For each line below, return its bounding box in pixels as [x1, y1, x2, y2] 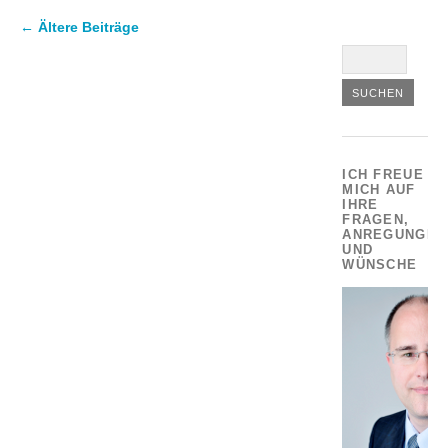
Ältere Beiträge [34, 18, 139, 35]
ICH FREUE [342, 166, 424, 182]
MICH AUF [342, 181, 416, 197]
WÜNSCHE [342, 256, 418, 272]
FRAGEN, [342, 211, 410, 227]
